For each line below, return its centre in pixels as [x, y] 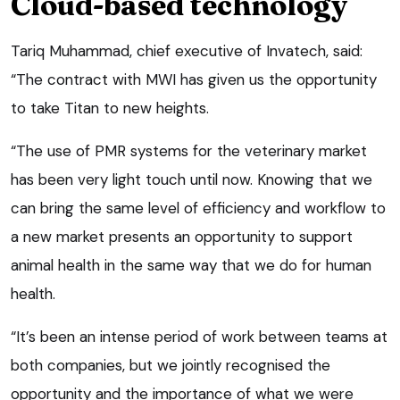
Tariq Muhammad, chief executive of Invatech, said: [187, 50]
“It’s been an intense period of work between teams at [199, 336]
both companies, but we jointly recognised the [171, 365]
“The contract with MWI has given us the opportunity [194, 79]
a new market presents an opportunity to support [182, 236]
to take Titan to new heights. [110, 108]
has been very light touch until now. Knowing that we [192, 179]
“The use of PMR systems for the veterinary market [189, 150]
